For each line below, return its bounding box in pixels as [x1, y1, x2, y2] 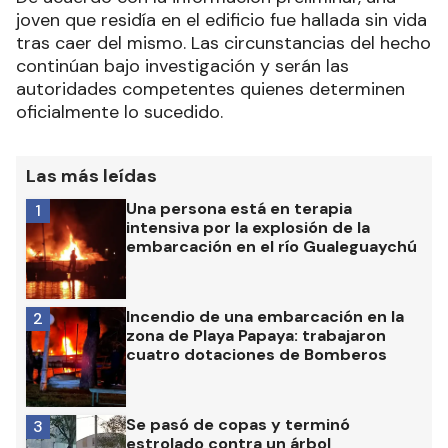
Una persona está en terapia [126, 197, 352, 219]
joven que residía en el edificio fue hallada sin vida [16, 7, 427, 32]
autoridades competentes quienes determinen [16, 76, 405, 101]
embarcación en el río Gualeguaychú [126, 235, 417, 257]
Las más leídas [26, 163, 157, 188]
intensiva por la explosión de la [126, 216, 370, 238]
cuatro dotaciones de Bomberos [126, 343, 387, 365]
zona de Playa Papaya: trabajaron [126, 324, 386, 346]
